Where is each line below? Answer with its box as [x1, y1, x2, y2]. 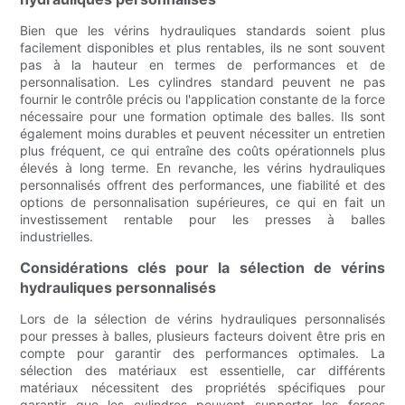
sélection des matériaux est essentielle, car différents [20, 363, 385, 379]
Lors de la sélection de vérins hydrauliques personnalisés [20, 311, 385, 327]
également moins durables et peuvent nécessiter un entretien [20, 126, 385, 142]
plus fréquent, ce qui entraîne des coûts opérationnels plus [20, 143, 385, 159]
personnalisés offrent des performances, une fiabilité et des [20, 177, 385, 193]
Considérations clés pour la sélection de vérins [20, 259, 385, 278]
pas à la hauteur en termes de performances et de [20, 57, 385, 73]
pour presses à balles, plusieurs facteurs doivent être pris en [20, 328, 385, 344]
